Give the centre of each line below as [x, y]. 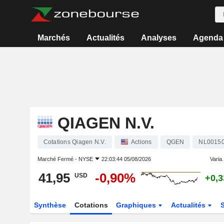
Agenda [208, 38]
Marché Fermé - [58, 159]
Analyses [158, 38]
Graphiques [137, 205]
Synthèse [50, 205]
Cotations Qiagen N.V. [74, 142]
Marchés [54, 38]
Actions [141, 142]
